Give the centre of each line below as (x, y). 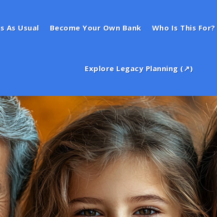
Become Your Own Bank (95, 28)
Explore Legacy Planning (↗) (139, 68)
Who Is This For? (184, 28)
